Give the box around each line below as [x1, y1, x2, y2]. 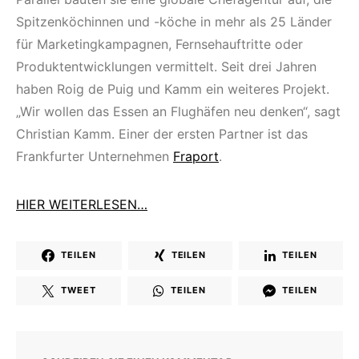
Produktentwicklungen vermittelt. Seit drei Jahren [16, 58, 317, 75]
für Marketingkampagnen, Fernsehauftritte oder [16, 35, 303, 52]
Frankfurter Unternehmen [16, 147, 173, 164]
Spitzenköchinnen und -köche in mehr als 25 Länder [16, 13, 332, 30]
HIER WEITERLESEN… [16, 196, 147, 212]
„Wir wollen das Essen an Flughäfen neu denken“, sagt [16, 103, 341, 119]
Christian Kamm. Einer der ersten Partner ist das [16, 125, 308, 142]
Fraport [173, 147, 219, 164]
